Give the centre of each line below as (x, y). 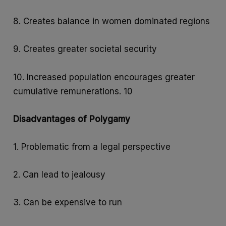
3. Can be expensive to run (68, 203)
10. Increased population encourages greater (104, 77)
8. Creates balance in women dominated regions (112, 21)
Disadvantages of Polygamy (72, 119)
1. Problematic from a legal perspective (92, 147)
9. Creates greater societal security (85, 49)
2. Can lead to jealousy (60, 175)
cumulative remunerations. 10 (73, 91)
